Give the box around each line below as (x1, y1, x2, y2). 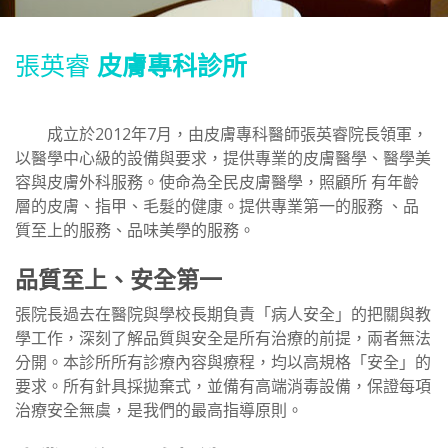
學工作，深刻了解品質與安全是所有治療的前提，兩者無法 (15, 326, 431, 349)
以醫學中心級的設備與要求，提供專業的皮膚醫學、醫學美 (15, 146, 431, 169)
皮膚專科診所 (97, 47, 247, 82)
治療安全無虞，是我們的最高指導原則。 (15, 398, 303, 421)
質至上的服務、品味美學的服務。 (15, 218, 255, 241)
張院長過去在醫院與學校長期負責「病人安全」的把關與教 (15, 302, 431, 325)
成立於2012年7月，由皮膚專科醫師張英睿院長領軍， (15, 122, 428, 145)
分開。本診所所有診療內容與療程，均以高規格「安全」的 (15, 350, 431, 373)
